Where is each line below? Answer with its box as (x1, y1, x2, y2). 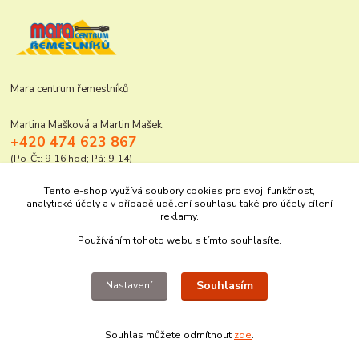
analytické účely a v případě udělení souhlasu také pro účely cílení (26, 197, 333, 210)
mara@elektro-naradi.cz (30, 180, 145, 196)
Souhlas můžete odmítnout (105, 329, 234, 341)
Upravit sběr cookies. (131, 294, 228, 308)
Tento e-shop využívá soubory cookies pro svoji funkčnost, (44, 184, 315, 197)
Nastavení (106, 279, 153, 292)
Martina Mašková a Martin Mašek (10, 118, 163, 133)
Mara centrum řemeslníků (10, 82, 129, 97)
